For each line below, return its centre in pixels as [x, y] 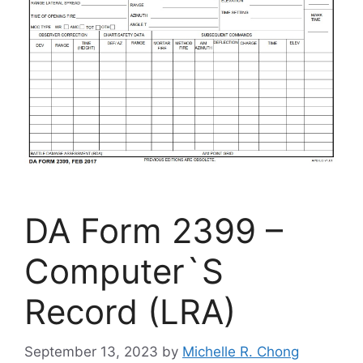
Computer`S [124, 271]
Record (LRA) [130, 312]
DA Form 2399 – [154, 231]
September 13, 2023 [91, 351]
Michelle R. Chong [241, 351]
